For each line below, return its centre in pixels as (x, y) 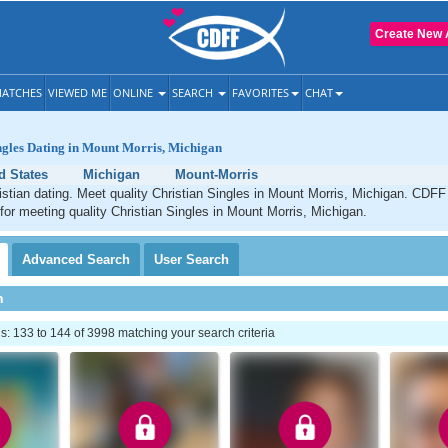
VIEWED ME (77, 92)
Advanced (54, 259)
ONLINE (134, 92)
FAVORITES (260, 92)
